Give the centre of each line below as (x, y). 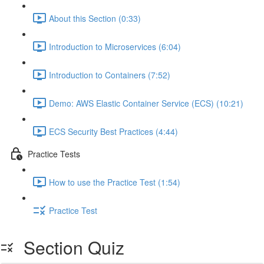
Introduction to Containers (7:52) (110, 75)
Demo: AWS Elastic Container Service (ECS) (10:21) (146, 103)
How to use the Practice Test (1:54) (115, 182)
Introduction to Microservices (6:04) (115, 46)
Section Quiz (69, 247)
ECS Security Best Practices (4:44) (113, 131)
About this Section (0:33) (95, 18)
